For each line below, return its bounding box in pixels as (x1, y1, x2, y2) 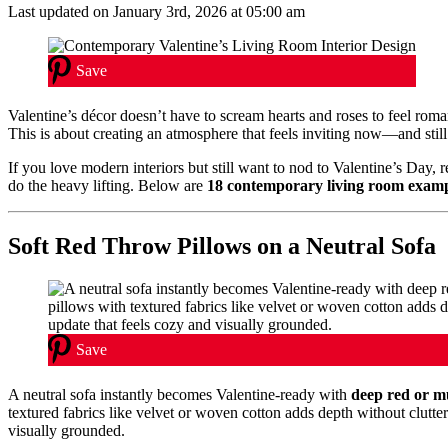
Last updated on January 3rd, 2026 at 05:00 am (8, 2, 305, 20)
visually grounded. (8, 421, 125, 439)
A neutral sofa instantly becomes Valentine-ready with (8, 385, 351, 403)
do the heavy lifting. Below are (8, 176, 207, 194)
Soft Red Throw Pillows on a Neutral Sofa (8, 232, 436, 259)
